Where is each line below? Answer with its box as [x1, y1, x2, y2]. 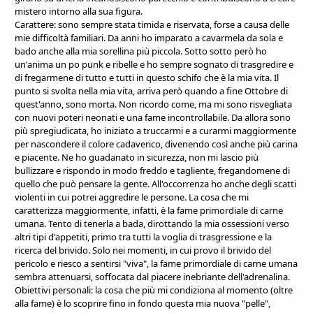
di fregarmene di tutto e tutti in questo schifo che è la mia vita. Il [15, 71, 279, 84]
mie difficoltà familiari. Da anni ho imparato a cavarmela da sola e [15, 31, 283, 44]
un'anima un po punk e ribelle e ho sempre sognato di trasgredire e [15, 57, 293, 71]
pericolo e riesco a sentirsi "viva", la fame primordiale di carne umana [15, 256, 298, 270]
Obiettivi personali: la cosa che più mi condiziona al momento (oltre [15, 283, 293, 296]
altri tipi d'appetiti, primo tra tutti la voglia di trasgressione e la [15, 230, 272, 243]
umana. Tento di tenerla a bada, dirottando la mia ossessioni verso [15, 217, 289, 230]
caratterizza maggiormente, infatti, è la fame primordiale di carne [15, 203, 283, 217]
